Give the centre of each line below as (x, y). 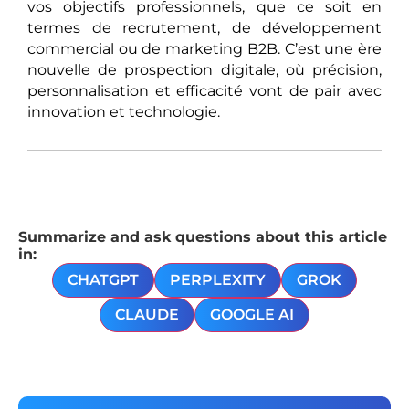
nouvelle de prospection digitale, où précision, (204, 70)
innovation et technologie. (124, 112)
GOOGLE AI (252, 314)
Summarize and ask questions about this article (203, 236)
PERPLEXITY (218, 279)
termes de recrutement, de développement (204, 28)
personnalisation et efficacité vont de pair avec (204, 91)
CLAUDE (147, 314)
